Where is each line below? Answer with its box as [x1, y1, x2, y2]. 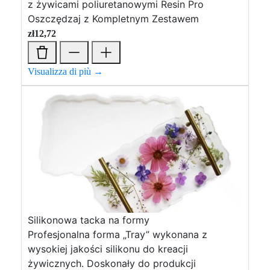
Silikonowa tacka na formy [28, 214, 149, 226]
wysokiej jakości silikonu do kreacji [28, 243, 188, 255]
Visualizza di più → [28, 66, 103, 77]
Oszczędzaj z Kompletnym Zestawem [28, 13, 199, 25]
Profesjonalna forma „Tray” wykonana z [28, 228, 207, 240]
